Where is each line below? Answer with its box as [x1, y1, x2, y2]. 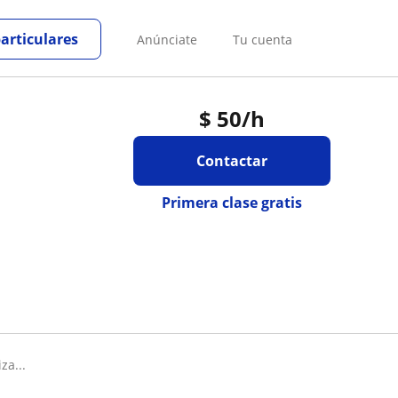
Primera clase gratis [161, 193, 302, 212]
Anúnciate [137, 30, 197, 48]
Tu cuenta [233, 30, 292, 48]
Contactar [195, 151, 267, 171]
